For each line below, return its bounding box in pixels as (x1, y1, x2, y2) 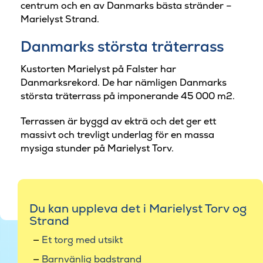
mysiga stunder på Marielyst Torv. (21, 142, 174, 155)
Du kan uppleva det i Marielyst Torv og (29, 201, 247, 217)
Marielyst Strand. (21, 13, 99, 26)
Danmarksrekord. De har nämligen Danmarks (21, 76, 227, 89)
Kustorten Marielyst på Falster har (21, 62, 176, 75)
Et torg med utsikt (41, 234, 123, 247)
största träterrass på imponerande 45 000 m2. (21, 89, 235, 102)
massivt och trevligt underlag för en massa (21, 129, 214, 141)
